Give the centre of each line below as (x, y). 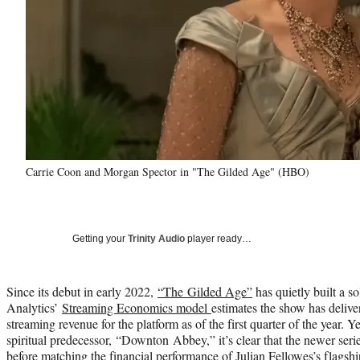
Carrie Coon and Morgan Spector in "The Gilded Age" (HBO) (168, 171)
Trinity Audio (156, 238)
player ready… (218, 238)
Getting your (100, 238)
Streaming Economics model (137, 307)
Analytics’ (34, 307)
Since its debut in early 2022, (82, 291)
